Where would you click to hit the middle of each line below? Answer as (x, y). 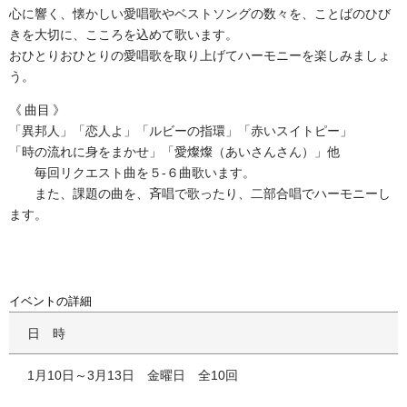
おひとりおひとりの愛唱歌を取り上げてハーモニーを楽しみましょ (200, 55)
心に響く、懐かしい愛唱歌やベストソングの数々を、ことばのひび (200, 14)
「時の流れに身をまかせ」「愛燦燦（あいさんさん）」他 (174, 151)
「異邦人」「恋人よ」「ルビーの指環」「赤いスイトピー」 (181, 130)
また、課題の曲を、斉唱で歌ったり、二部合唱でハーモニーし (200, 193)
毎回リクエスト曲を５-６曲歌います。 (132, 172)
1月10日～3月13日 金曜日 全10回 (133, 375)
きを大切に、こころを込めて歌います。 (124, 35)
